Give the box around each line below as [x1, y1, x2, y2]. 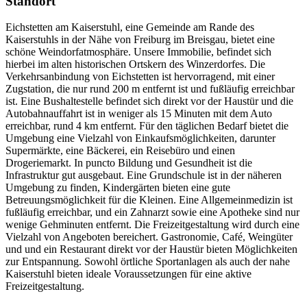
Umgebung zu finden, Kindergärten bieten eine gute [5, 182, 230, 194]
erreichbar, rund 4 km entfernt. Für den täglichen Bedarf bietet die [5, 120, 288, 132]
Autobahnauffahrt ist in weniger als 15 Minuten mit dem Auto [5, 108, 272, 120]
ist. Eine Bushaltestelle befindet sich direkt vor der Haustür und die [5, 95, 293, 108]
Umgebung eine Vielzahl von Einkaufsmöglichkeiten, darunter [5, 132, 275, 145]
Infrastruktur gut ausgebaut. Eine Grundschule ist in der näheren [5, 169, 282, 182]
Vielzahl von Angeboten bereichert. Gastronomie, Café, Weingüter [5, 231, 293, 243]
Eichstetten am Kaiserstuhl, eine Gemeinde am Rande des [5, 21, 254, 34]
